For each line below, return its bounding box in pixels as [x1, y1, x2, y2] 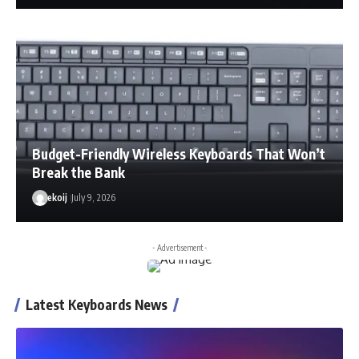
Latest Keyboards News [26, 295, 167, 313]
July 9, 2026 [71, 191, 115, 204]
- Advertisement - [151, 242, 208, 252]
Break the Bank [32, 163, 125, 181]
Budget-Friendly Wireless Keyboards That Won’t [32, 144, 325, 163]
